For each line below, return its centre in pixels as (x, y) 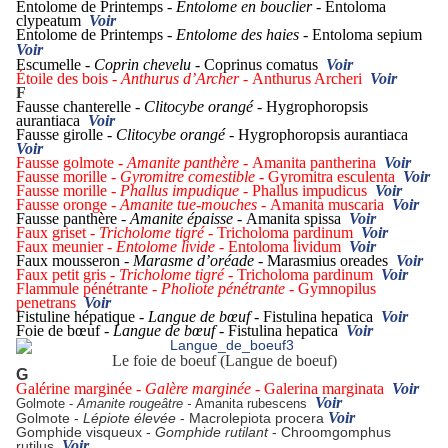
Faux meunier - (66, 247)
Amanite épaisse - (188, 219)
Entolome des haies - (244, 35)
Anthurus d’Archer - (186, 79)
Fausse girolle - (66, 135)
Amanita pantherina (318, 163)
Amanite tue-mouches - (195, 205)
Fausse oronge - (68, 205)
